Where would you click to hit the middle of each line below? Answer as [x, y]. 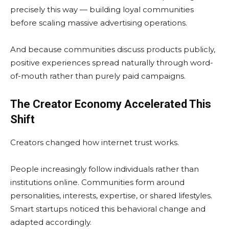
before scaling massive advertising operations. [99, 23]
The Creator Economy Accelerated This [111, 104]
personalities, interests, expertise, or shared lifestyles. [111, 196]
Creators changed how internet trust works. [95, 143]
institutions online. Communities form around [97, 182]
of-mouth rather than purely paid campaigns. [98, 76]
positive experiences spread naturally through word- [112, 63]
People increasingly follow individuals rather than [105, 169]
